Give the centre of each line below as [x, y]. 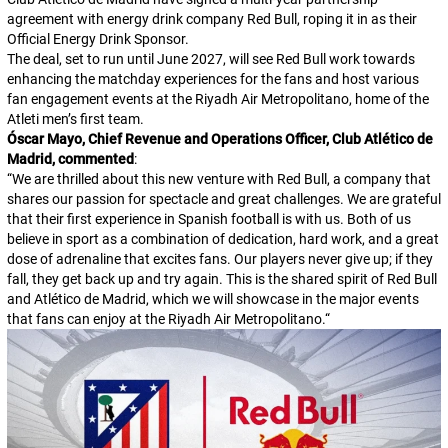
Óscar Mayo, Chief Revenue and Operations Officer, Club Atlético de [219, 139]
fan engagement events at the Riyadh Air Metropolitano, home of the [217, 99]
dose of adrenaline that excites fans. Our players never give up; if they [219, 259]
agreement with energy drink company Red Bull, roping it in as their [211, 19]
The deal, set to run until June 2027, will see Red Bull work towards [210, 59]
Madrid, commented [70, 159]
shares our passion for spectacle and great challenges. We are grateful [223, 199]
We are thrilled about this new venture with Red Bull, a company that [221, 179]
